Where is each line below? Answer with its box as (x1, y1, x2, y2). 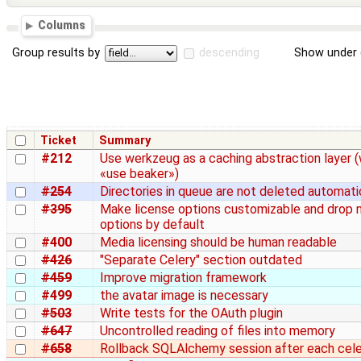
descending (199, 46, 260, 60)
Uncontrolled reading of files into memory (100, 322, 335, 338)
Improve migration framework (100, 269, 267, 285)
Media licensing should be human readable (100, 234, 337, 250)
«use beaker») (100, 165, 179, 181)
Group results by (12, 46, 101, 60)
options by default (100, 216, 205, 232)
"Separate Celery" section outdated (100, 251, 302, 268)
